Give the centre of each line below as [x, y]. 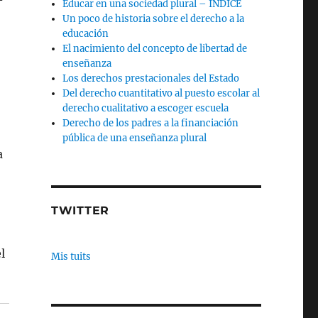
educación [86, 34]
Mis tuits [71, 256]
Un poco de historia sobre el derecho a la [154, 19]
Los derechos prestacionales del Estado [151, 78]
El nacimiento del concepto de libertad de [155, 49]
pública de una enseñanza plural [135, 138]
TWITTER [80, 210]
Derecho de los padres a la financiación [151, 123]
